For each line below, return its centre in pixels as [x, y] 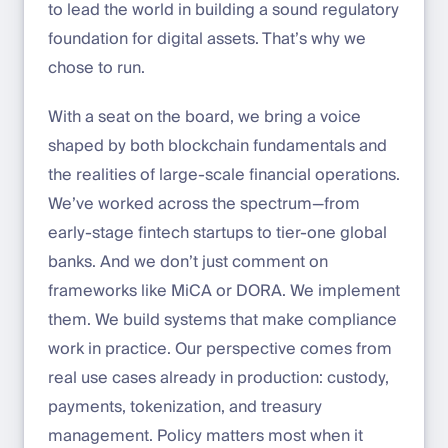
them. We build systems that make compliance [222, 319]
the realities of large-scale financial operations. [224, 174]
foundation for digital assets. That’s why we [207, 38]
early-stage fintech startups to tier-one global [217, 232]
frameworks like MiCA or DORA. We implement [224, 290]
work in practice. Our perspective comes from [220, 348]
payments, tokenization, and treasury [185, 406]
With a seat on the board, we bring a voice [204, 116]
